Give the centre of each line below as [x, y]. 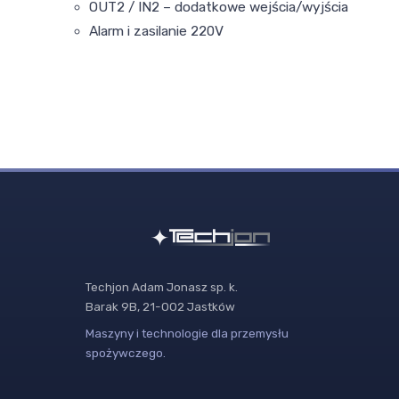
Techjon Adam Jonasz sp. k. [162, 287]
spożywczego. [126, 353]
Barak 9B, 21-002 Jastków [160, 307]
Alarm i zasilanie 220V [156, 32]
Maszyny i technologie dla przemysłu [187, 334]
